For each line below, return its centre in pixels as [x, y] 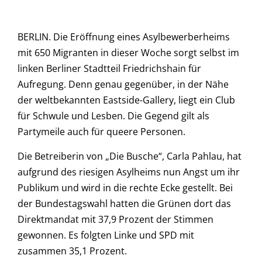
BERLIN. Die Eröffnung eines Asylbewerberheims [124, 37]
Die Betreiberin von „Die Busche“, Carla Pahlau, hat [130, 156]
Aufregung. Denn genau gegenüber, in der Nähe [123, 85]
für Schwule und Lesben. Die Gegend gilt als [113, 116]
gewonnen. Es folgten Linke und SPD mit [106, 235]
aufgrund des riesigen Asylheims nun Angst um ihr [129, 172]
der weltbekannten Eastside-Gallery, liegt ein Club [126, 100]
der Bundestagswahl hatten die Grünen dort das [124, 203]
